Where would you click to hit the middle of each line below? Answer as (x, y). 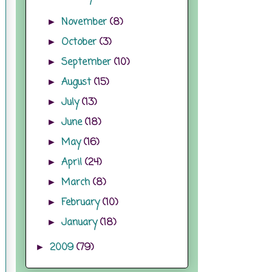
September (88, 62)
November (86, 22)
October (81, 42)
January (81, 223)
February (82, 202)
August (78, 82)
